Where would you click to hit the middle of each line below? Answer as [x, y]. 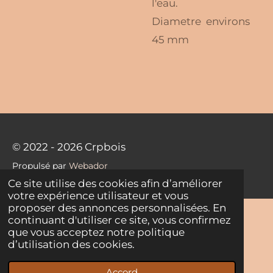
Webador [88, 166]
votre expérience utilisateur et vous [98, 196]
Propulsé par [41, 166]
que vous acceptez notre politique [97, 232]
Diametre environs [201, 21]
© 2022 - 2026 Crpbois [69, 147]
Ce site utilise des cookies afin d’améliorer [115, 184]
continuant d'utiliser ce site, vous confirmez [120, 220]
